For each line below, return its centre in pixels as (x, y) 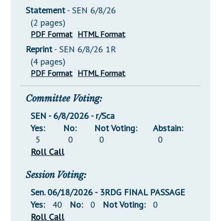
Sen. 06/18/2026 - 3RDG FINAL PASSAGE (108, 192)
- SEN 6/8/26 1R (85, 49)
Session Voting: (56, 175)
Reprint (39, 49)
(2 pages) (48, 23)
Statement (46, 10)
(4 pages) (48, 62)
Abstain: (168, 128)
